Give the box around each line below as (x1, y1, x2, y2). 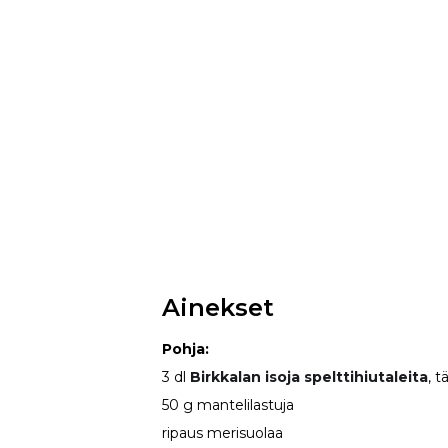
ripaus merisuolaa (162, 423, 284, 442)
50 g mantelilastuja (162, 395, 295, 414)
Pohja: (162, 339, 210, 358)
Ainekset (162, 292, 275, 322)
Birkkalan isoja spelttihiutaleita (190, 367, 429, 386)
